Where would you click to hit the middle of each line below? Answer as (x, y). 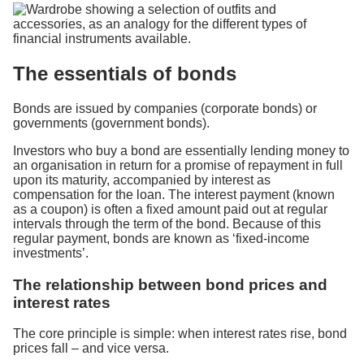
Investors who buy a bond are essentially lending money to (181, 150)
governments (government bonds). (111, 123)
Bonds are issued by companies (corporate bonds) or (165, 108)
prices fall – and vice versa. (91, 349)
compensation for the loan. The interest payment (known (174, 194)
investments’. (51, 253)
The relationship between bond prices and (170, 284)
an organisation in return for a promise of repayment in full (178, 165)
